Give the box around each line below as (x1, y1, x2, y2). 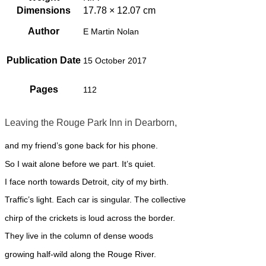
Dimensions (17, 5, 71, 15)
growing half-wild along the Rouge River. (5, 249, 156, 259)
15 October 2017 (83, 56, 147, 66)
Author (28, 26, 59, 36)
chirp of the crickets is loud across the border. (5, 213, 175, 223)
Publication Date (7, 55, 81, 65)
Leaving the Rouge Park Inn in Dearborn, (5, 118, 177, 128)
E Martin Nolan (83, 27, 139, 37)
